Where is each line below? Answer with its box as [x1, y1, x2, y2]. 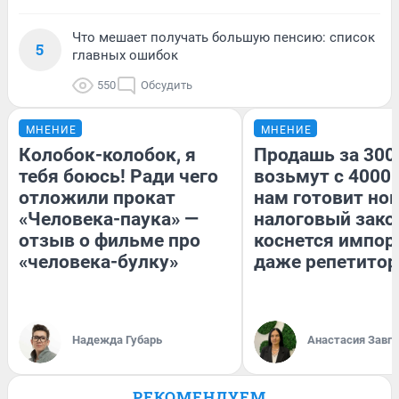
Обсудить [141, 78, 192, 93]
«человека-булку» [19, 251, 178, 273]
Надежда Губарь [72, 333, 162, 347]
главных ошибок [72, 47, 178, 64]
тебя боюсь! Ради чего [19, 166, 218, 188]
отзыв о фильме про [19, 230, 200, 252]
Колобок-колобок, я [19, 144, 196, 167]
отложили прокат [19, 187, 175, 209]
